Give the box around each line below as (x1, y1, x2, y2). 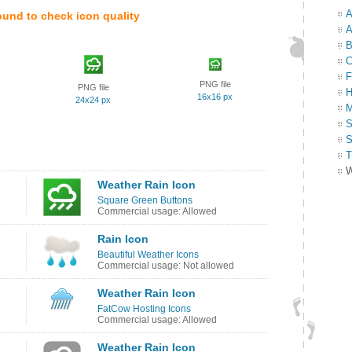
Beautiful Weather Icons (97, 249, 199, 260)
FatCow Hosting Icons (97, 303, 191, 314)
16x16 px (197, 92, 233, 101)
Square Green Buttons (97, 195, 192, 206)
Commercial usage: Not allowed (97, 260, 234, 271)
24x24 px (75, 95, 111, 104)
